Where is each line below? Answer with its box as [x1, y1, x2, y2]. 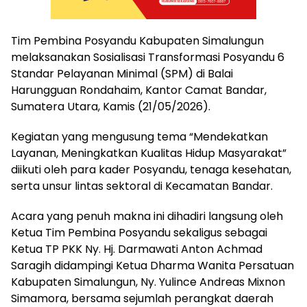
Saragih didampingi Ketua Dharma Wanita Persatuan [11, 258, 294, 274]
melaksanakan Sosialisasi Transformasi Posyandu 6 [11, 49, 284, 66]
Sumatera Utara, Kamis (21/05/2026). [11, 99, 210, 115]
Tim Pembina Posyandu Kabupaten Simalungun [11, 33, 264, 49]
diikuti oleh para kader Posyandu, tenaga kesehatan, [11, 162, 291, 178]
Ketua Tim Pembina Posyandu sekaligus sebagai [11, 225, 267, 241]
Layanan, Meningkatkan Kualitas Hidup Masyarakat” [11, 145, 286, 162]
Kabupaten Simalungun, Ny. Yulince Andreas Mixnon [11, 274, 285, 291]
